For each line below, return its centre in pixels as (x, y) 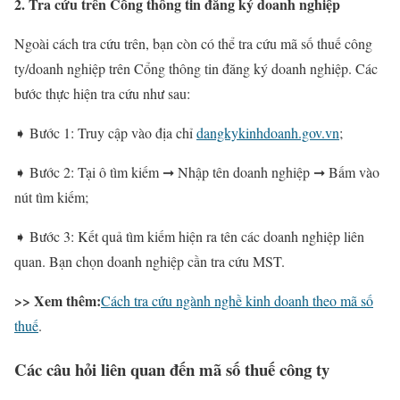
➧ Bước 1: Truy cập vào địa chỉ (105, 132)
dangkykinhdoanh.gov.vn (268, 132)
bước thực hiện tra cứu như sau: (102, 93)
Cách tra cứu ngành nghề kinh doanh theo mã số (237, 300)
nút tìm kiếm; (51, 196)
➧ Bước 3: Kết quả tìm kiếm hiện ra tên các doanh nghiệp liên (189, 236)
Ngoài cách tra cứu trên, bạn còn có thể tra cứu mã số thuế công (193, 43)
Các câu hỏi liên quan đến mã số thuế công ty (172, 369)
